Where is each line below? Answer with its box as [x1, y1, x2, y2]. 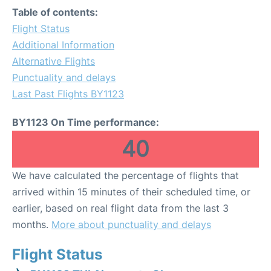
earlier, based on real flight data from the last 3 [12, 202, 229, 214]
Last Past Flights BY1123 [12, 88, 124, 100]
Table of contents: [12, 6, 98, 18]
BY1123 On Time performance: [12, 116, 159, 128]
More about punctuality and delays [51, 218, 211, 230]
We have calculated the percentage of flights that [12, 169, 239, 181]
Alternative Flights [12, 55, 95, 67]
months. [12, 218, 51, 230]
